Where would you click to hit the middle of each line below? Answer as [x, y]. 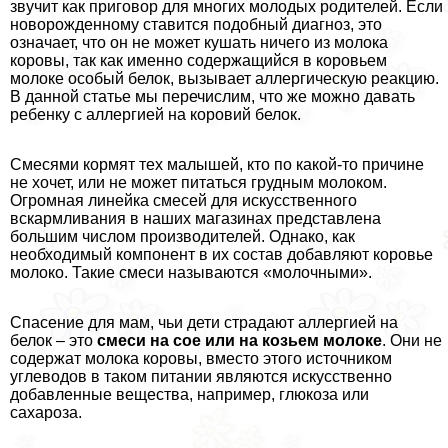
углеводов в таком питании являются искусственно [201, 376]
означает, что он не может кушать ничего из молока [199, 42]
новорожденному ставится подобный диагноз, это [196, 24]
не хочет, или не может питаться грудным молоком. [198, 182]
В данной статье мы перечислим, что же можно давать [212, 96]
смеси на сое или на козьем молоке [239, 340]
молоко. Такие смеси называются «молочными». [191, 272]
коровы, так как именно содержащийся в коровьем [198, 60]
